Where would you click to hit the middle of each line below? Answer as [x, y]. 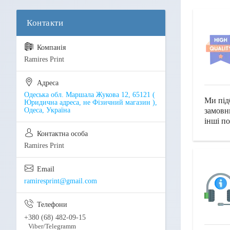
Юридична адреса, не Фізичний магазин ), [91, 103]
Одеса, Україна [47, 110]
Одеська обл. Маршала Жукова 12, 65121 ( [90, 95]
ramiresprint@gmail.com [61, 181]
